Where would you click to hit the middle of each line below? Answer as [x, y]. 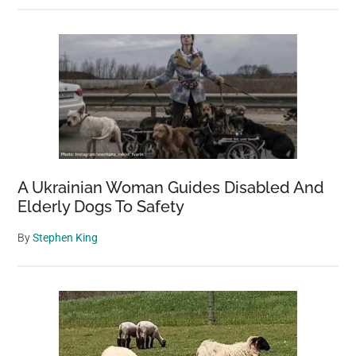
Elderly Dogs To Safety [101, 207]
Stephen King [66, 238]
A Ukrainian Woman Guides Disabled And [171, 188]
